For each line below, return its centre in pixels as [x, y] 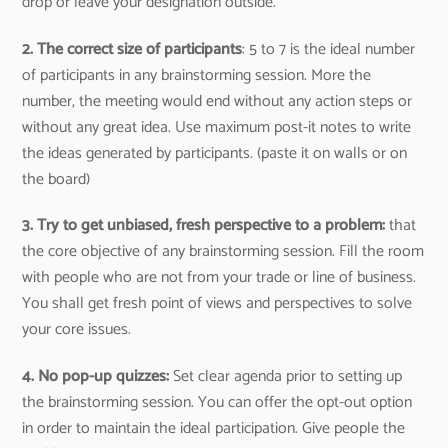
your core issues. [77, 330]
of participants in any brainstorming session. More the [197, 75]
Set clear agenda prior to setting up [286, 377]
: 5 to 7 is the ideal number [329, 49]
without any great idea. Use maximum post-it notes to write [217, 127]
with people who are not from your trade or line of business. [219, 278]
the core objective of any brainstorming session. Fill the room [223, 252]
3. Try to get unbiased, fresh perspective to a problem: [204, 226]
